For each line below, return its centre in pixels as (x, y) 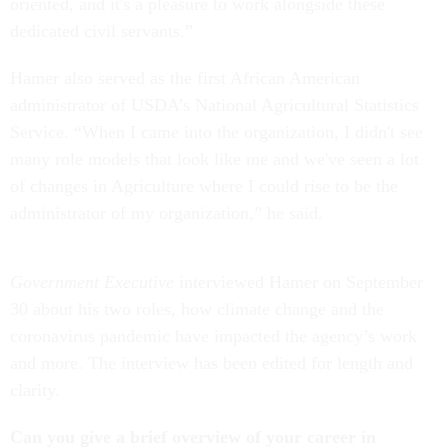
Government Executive (92, 282)
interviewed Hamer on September (298, 282)
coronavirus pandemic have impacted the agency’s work (213, 336)
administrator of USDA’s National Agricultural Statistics (214, 105)
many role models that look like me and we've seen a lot (214, 159)
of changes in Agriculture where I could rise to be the (204, 186)
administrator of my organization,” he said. (174, 213)
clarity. (37, 390)
